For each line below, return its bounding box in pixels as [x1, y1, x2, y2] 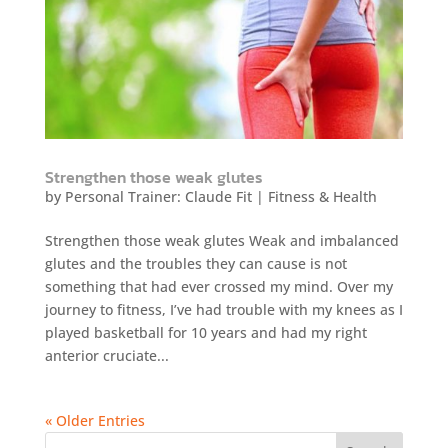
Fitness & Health [267, 186, 377, 206]
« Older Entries [44, 410, 145, 430]
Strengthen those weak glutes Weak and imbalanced [44, 230, 399, 250]
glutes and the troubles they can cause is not [44, 253, 347, 273]
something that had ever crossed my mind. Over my [44, 276, 393, 296]
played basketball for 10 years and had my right [44, 322, 367, 342]
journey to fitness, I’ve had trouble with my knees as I [44, 299, 403, 319]
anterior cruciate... [44, 345, 169, 365]
